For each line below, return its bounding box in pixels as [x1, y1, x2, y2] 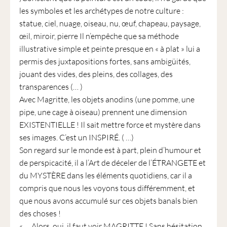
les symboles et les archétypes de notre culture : [19, 6, 184, 16]
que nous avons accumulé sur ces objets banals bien [19, 196, 198, 206]
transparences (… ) [19, 82, 83, 92]
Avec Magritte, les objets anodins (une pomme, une [19, 94, 195, 104]
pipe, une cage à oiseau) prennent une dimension [19, 107, 187, 117]
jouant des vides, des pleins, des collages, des [19, 69, 173, 79]
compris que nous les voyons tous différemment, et [19, 183, 195, 193]
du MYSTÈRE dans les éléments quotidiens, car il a [19, 170, 192, 180]
